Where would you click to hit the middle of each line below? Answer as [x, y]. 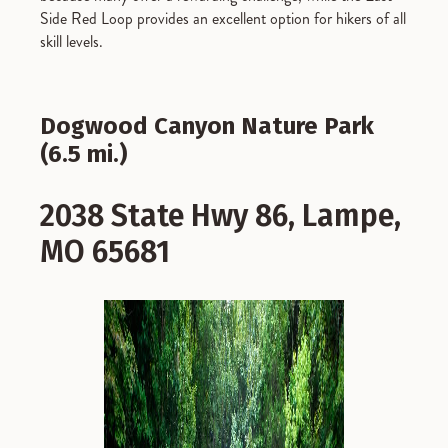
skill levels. [71, 42]
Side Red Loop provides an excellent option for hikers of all [223, 19]
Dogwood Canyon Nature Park [207, 126]
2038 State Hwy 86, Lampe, [220, 216]
